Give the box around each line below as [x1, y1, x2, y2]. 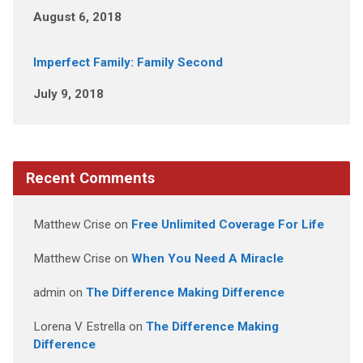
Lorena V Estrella [32, 319, 126, 334]
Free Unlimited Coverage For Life [130, 217, 324, 232]
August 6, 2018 [32, 10, 122, 24]
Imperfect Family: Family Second [32, 55, 223, 70]
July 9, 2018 [32, 87, 104, 101]
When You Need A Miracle [130, 251, 284, 266]
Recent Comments [25, 169, 155, 186]
